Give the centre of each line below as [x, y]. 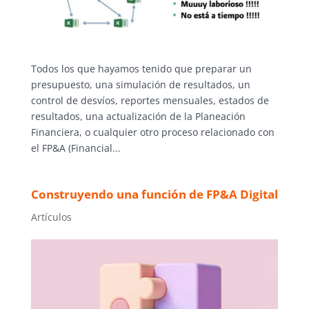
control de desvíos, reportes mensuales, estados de [150, 100]
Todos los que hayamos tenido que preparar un [141, 68]
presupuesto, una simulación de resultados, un [140, 84]
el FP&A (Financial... [76, 148]
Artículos [51, 217]
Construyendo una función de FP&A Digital [154, 194]
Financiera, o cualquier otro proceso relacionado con [152, 132]
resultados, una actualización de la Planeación [138, 116]
